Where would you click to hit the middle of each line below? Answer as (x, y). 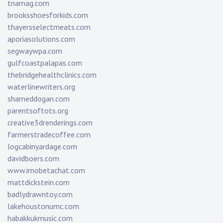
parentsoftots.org (38, 111)
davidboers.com (33, 159)
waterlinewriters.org (41, 87)
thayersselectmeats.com (49, 27)
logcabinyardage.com (42, 147)
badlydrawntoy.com (40, 194)
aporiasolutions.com (41, 39)
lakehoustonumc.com (43, 206)
